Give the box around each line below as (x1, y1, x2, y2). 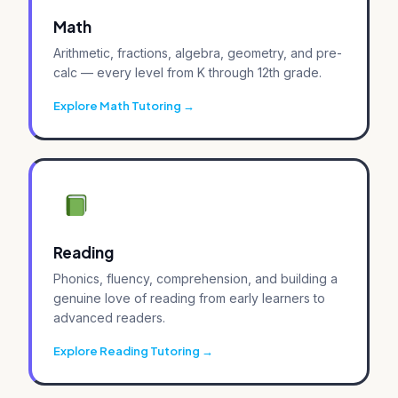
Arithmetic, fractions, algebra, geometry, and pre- (53, 44, 342, 60)
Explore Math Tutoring (53, 98, 181, 113)
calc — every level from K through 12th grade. (53, 64, 322, 80)
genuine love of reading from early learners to (53, 290, 325, 306)
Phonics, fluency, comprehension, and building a (53, 270, 338, 286)
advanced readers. (53, 309, 165, 325)
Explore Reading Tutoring (53, 343, 200, 358)
